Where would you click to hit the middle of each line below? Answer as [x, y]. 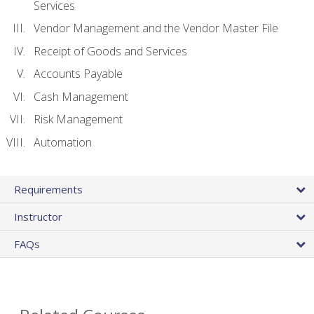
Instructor [38, 217]
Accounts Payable [78, 74]
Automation [63, 142]
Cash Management [81, 96]
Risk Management [78, 120]
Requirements [48, 190]
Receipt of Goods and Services [110, 51]
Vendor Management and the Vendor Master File [156, 28]
